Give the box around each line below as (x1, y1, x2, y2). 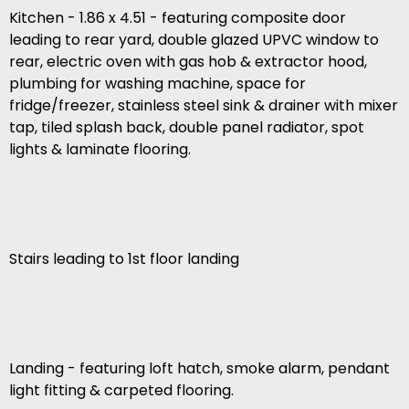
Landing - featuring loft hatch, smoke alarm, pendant (9, 358, 390, 380)
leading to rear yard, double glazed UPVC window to (9, 29, 379, 51)
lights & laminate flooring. (9, 139, 191, 161)
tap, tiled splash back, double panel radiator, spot (9, 117, 364, 139)
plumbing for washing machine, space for (9, 73, 306, 95)
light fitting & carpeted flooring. (9, 380, 234, 402)
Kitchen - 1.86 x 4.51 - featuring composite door (9, 7, 346, 29)
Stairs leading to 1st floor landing (9, 248, 239, 270)
